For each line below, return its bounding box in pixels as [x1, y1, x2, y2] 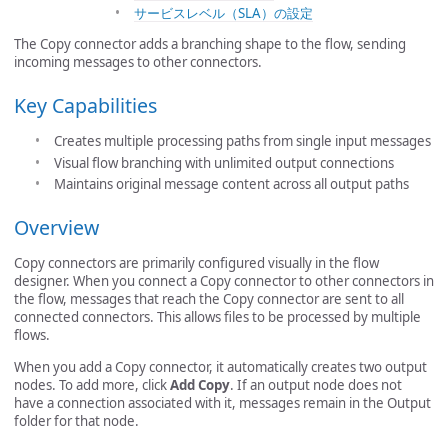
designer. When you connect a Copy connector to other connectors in [14, 272, 434, 291]
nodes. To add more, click [14, 375, 170, 394]
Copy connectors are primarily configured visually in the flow [14, 254, 379, 273]
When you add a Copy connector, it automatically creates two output [14, 357, 427, 376]
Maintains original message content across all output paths [54, 175, 409, 194]
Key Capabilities [14, 91, 157, 119]
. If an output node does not [230, 375, 402, 394]
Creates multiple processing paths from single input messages [54, 132, 431, 151]
